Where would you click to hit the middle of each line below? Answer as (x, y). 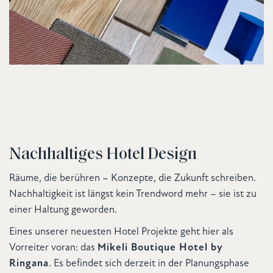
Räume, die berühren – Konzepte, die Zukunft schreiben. (133, 178)
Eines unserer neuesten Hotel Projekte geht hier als (121, 232)
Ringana (29, 263)
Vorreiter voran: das (53, 247)
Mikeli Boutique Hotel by (160, 247)
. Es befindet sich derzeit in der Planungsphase (149, 263)
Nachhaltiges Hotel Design (103, 152)
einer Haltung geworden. (63, 210)
